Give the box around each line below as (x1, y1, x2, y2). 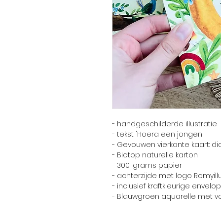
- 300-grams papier (112, 160, 182, 170)
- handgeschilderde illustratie (112, 118, 217, 129)
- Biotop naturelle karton (112, 149, 198, 160)
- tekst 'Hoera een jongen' (112, 129, 204, 139)
